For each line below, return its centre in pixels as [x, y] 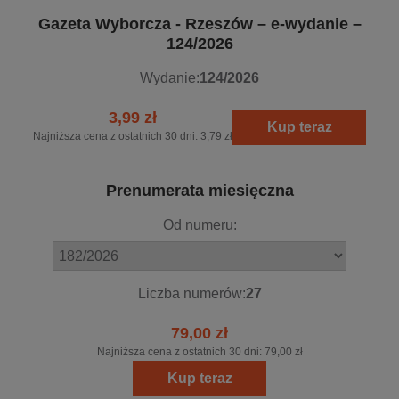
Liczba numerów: [191, 294]
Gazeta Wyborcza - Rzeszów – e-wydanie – [199, 24]
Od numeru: [199, 225]
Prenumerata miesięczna [199, 191]
